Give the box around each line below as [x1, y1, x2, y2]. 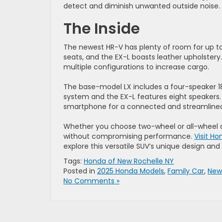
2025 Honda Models [97, 166, 164, 176]
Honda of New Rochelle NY [84, 156, 174, 166]
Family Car [167, 166, 204, 176]
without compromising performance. [63, 131, 194, 141]
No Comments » [63, 175, 119, 186]
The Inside [63, 18, 140, 39]
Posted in [63, 166, 97, 176]
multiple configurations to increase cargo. [63, 61, 209, 72]
